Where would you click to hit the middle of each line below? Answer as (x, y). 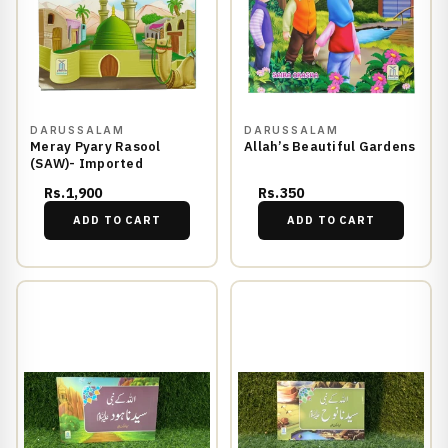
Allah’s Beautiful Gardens (330, 147)
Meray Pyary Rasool (95, 147)
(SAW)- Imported (86, 164)
